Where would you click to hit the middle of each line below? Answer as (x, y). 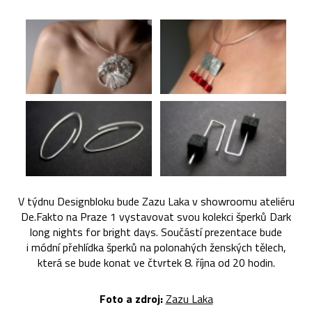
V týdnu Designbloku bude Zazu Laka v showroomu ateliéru (156, 202)
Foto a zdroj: (131, 299)
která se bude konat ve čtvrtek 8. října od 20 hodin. (156, 263)
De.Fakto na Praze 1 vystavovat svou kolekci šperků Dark (156, 217)
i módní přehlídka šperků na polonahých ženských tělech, (156, 248)
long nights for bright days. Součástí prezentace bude (156, 232)
